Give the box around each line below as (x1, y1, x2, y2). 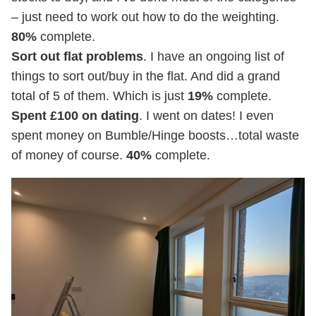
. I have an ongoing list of (143, 49, 284, 63)
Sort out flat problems (11, 49, 143, 63)
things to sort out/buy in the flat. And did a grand (11, 68, 280, 83)
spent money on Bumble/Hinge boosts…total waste (11, 128, 299, 142)
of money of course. (11, 147, 126, 162)
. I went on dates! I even (139, 108, 274, 123)
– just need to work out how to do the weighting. (11, 9, 279, 24)
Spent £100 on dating (11, 108, 139, 123)
